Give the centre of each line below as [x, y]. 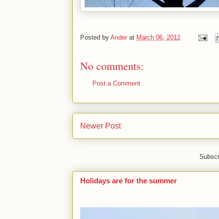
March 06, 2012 [158, 38]
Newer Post [100, 126]
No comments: [112, 66]
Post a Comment [116, 83]
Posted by [95, 38]
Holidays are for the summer [129, 181]
